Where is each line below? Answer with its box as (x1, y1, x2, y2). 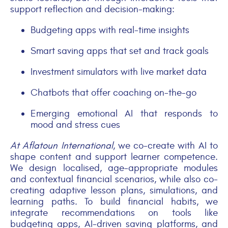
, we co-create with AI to (112, 139, 218, 151)
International (61, 139, 113, 151)
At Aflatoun (10, 139, 58, 151)
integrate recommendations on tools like (10, 207, 218, 218)
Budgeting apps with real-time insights (31, 24, 189, 36)
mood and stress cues (31, 119, 120, 130)
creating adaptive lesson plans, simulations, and (10, 184, 218, 196)
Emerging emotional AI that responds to (31, 107, 218, 119)
